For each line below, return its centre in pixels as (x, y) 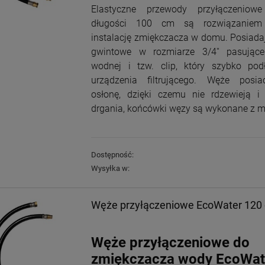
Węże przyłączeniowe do (170, 243)
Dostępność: (112, 154)
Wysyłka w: (110, 168)
